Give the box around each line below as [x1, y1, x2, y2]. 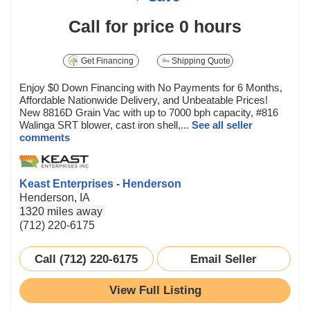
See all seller [192, 118, 253, 131]
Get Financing [79, 55, 134, 66]
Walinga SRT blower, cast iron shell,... [19, 118, 192, 131]
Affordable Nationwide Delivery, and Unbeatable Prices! [19, 93, 268, 106]
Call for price [69, 16, 174, 36]
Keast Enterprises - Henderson [19, 177, 181, 190]
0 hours [179, 16, 241, 36]
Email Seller [190, 251, 257, 266]
